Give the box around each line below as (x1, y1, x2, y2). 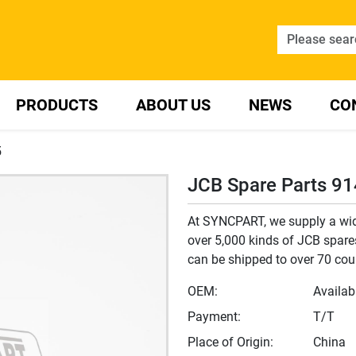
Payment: (188, 309, 241, 325)
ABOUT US (135, 95, 211, 115)
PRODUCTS (15, 95, 98, 115)
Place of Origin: (188, 335, 273, 350)
